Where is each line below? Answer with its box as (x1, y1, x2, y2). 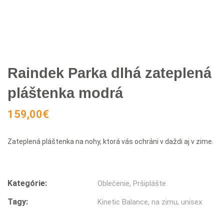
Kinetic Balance (97, 197, 148, 206)
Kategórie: (7, 178, 47, 188)
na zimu (151, 197, 177, 206)
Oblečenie (97, 179, 129, 188)
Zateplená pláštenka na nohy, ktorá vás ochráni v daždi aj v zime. (7, 137, 213, 145)
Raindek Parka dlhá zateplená (7, 65, 211, 81)
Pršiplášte (133, 179, 166, 188)
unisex (181, 197, 202, 206)
